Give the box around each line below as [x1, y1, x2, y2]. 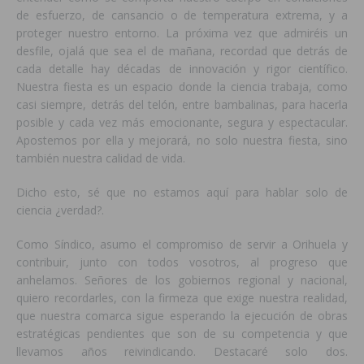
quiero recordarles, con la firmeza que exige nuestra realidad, [16, 290, 348, 306]
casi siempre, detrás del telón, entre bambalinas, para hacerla [16, 97, 348, 113]
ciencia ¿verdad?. [16, 202, 104, 219]
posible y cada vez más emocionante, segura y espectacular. [16, 115, 348, 131]
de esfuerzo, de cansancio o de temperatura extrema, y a [16, 7, 348, 24]
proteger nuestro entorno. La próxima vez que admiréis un [16, 25, 348, 41]
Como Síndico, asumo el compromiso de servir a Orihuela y [16, 236, 348, 253]
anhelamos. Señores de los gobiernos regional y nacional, [16, 272, 348, 288]
